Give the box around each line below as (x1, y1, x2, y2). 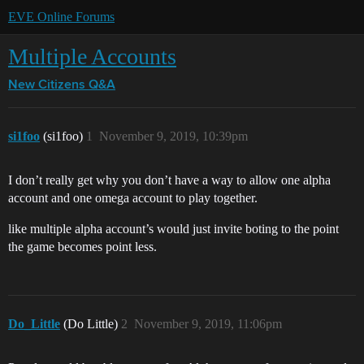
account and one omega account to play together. (8, 191, 258, 205)
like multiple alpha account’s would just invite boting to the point (8, 222, 339, 236)
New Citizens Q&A (8, 79, 115, 92)
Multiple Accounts (8, 44, 176, 69)
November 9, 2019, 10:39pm (99, 129, 248, 143)
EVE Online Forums (8, 10, 115, 24)
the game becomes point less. (8, 240, 157, 253)
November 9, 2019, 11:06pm (134, 317, 282, 331)
